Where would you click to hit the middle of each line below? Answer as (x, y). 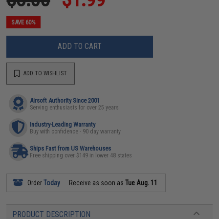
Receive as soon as (97, 183)
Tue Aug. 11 (142, 183)
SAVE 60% (24, 22)
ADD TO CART (80, 46)
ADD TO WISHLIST (45, 74)
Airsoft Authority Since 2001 (65, 100)
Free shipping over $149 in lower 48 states (81, 155)
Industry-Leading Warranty (63, 124)
